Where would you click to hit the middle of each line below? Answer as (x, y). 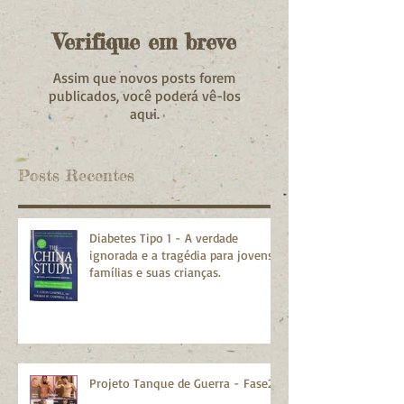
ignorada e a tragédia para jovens (181, 254)
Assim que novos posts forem (144, 77)
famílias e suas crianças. (155, 271)
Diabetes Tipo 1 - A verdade (164, 237)
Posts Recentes (76, 174)
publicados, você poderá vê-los (144, 95)
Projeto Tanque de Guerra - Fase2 (182, 382)
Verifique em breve (144, 41)
